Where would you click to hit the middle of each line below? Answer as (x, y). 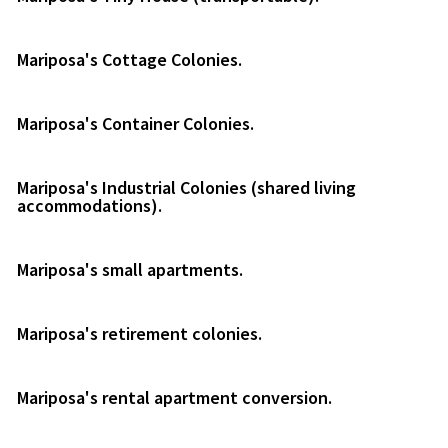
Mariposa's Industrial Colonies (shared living (186, 187)
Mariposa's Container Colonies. (135, 123)
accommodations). (89, 205)
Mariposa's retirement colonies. (139, 333)
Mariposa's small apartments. (130, 269)
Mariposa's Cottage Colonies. (129, 59)
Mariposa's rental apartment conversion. (174, 397)
